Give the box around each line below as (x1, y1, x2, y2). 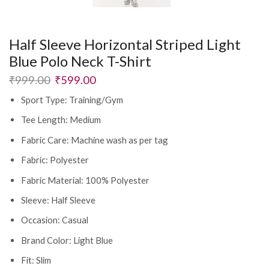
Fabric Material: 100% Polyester (21, 174, 150, 186)
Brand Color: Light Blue (21, 234, 113, 246)
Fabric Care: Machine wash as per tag (21, 134, 168, 145)
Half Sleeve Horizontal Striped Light (9, 35, 241, 53)
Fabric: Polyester (21, 154, 89, 166)
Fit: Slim (21, 255, 51, 266)
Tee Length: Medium (21, 114, 101, 125)
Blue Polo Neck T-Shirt (9, 52, 151, 70)
